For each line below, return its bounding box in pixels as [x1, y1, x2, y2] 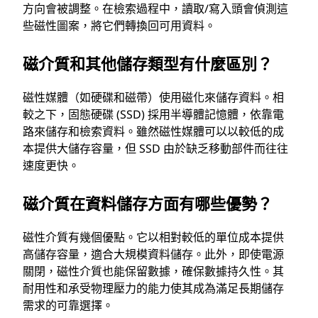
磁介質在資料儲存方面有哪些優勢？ [23, 192, 273, 214]
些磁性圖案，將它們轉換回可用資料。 [23, 17, 216, 33]
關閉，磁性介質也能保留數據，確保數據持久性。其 [23, 263, 284, 279]
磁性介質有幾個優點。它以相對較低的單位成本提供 [23, 229, 284, 245]
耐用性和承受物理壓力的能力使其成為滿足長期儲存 [23, 280, 284, 296]
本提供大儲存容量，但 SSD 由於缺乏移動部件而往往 [23, 140, 288, 156]
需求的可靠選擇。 [23, 297, 114, 313]
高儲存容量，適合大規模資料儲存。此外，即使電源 [23, 246, 284, 262]
